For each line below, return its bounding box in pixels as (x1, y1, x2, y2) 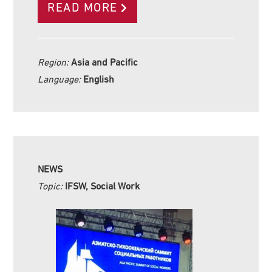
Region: (38, 56, 72, 67)
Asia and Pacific (71, 56, 138, 67)
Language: (38, 73, 84, 84)
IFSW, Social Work (65, 180, 140, 191)
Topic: (38, 180, 66, 191)
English (83, 73, 115, 84)
